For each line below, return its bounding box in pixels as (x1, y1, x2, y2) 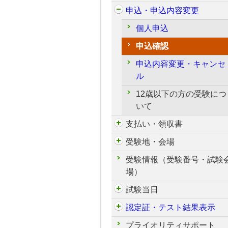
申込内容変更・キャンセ (136, 60, 225, 68)
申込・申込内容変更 (126, 6, 199, 15)
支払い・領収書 (126, 120, 183, 128)
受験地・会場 (126, 137, 175, 146)
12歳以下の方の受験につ (136, 90, 226, 98)
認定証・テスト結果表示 (126, 203, 215, 212)
